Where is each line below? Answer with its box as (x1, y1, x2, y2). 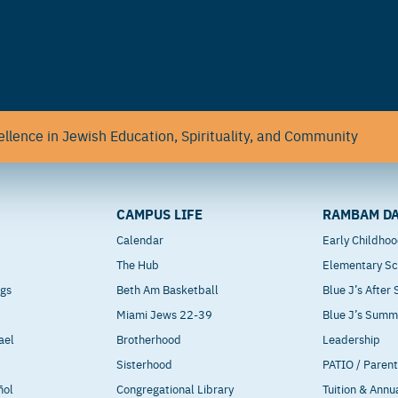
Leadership (322, 330, 381, 347)
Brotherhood (116, 330, 182, 347)
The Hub (116, 256, 160, 273)
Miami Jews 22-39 (116, 306, 213, 322)
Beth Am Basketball (116, 281, 219, 298)
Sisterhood (116, 355, 173, 372)
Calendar (116, 231, 164, 248)
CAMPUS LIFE (116, 204, 203, 224)
